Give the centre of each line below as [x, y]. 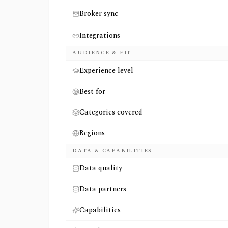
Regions [92, 133]
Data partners [103, 189]
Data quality [101, 168]
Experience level [106, 70]
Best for [92, 91]
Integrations [100, 35]
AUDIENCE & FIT [102, 53]
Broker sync [99, 13]
